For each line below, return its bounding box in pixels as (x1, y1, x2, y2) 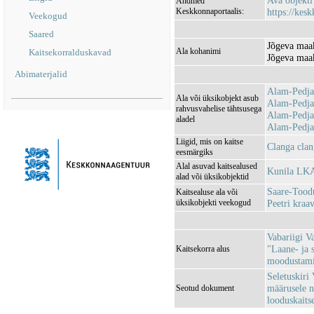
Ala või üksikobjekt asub (176, 93, 259, 103)
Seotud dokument (176, 283, 234, 293)
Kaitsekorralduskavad (29, 47, 111, 57)
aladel (176, 114, 195, 124)
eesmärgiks (176, 147, 213, 157)
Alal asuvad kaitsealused (176, 161, 257, 171)
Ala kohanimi (176, 46, 221, 56)
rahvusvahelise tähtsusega (176, 104, 261, 114)
